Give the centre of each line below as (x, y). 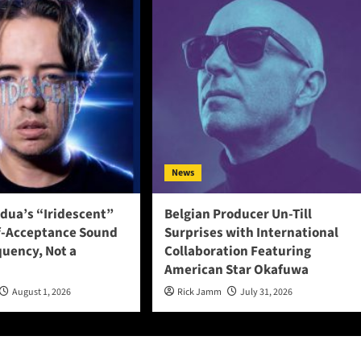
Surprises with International (251, 232)
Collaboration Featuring (237, 251)
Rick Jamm (199, 292)
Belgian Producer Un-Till (238, 214)
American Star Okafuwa (236, 270)
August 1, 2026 (42, 292)
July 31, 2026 (266, 292)
